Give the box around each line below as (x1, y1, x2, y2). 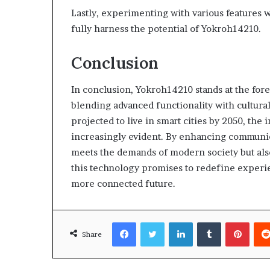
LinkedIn (192, 217, 225, 227)
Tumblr (221, 217, 248, 227)
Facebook (136, 217, 172, 227)
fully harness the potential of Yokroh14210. (71, 22, 261, 34)
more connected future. (71, 178, 175, 189)
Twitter (164, 217, 193, 227)
